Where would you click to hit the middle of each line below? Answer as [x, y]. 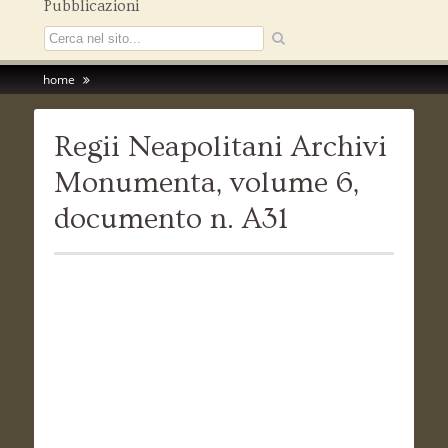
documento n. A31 [170, 219]
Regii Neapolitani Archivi [220, 147]
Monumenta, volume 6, [206, 183]
